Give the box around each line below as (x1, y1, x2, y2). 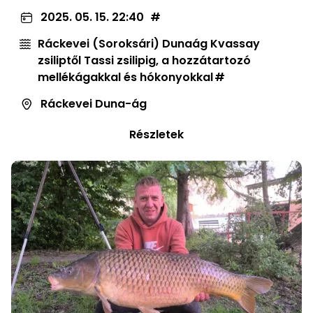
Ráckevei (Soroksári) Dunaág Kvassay (38, 36, 260, 52)
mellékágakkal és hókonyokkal (38, 69, 213, 86)
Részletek (129, 126, 184, 143)
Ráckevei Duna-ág (41, 96, 147, 112)
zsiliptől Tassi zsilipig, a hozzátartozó (38, 52, 251, 69)
